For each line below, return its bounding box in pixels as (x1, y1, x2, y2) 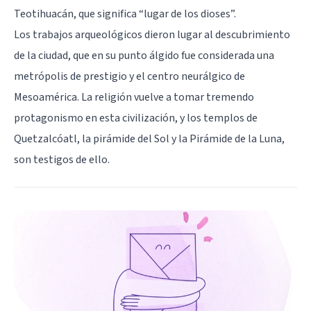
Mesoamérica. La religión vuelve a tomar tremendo (14, 89, 254, 105)
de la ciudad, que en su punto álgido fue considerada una (14, 47, 274, 63)
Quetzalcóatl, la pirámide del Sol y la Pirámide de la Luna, (14, 131, 285, 146)
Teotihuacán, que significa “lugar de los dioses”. (14, 6, 236, 22)
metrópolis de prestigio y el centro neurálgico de (14, 68, 245, 84)
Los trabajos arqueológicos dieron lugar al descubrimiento (14, 26, 290, 42)
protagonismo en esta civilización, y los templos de (14, 110, 258, 126)
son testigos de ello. (14, 151, 110, 167)
